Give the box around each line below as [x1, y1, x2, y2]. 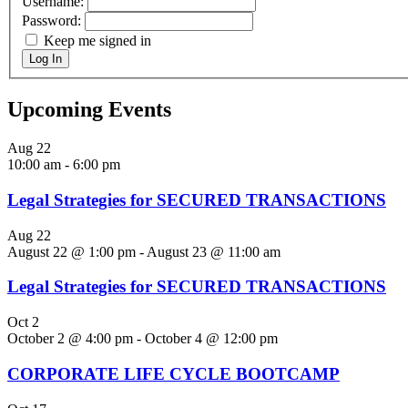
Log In [29, 52, 62, 66]
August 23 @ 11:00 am [147, 243, 280, 260]
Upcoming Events [7, 97, 171, 122]
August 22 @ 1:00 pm [7, 243, 136, 260]
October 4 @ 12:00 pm [145, 331, 278, 347]
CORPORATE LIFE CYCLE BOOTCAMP [7, 363, 340, 383]
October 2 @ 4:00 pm [7, 331, 133, 347]
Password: [22, 13, 85, 29]
